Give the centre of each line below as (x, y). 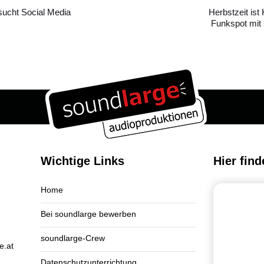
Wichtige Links (82, 161)
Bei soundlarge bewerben (88, 214)
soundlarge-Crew (73, 238)
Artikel (188, 6)
